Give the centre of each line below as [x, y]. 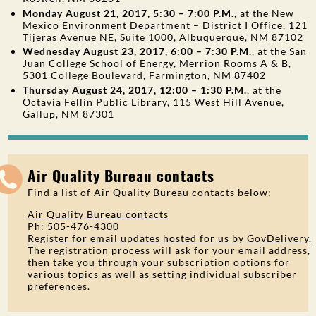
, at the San [280, 51]
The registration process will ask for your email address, [169, 250]
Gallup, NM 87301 [69, 114]
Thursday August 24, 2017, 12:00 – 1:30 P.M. [135, 90]
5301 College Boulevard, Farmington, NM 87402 [145, 75]
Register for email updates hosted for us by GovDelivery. [170, 238]
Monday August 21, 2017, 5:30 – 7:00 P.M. [129, 13]
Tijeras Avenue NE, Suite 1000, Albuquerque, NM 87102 [163, 37]
